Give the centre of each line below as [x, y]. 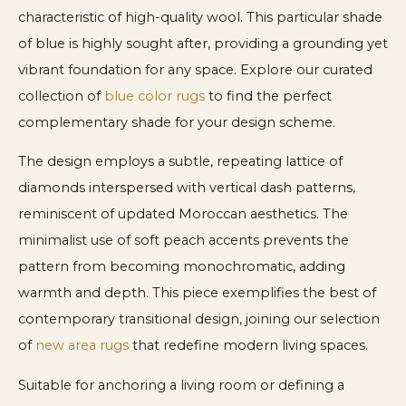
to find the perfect [268, 96]
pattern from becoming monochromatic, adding [182, 267]
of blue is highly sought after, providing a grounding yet [203, 43]
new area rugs [82, 346]
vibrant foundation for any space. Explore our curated [195, 69]
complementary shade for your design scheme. [177, 122]
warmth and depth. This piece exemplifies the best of [197, 293]
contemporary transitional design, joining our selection [199, 319]
